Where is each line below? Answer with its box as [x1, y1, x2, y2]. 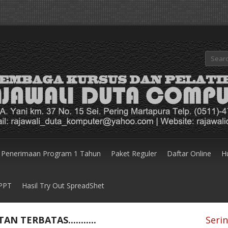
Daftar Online [167, 149, 211, 158]
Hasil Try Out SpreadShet [22, 181, 104, 190]
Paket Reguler [111, 149, 157, 158]
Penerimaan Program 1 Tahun [1, 149, 101, 158]
